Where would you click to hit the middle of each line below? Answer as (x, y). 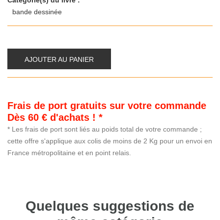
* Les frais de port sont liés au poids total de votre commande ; (105, 129)
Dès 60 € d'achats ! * (55, 118)
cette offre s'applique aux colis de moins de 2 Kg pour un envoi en (110, 141)
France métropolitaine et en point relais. (69, 153)
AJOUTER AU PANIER (59, 60)
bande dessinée (38, 12)
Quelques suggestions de (110, 206)
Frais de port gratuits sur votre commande (107, 106)
